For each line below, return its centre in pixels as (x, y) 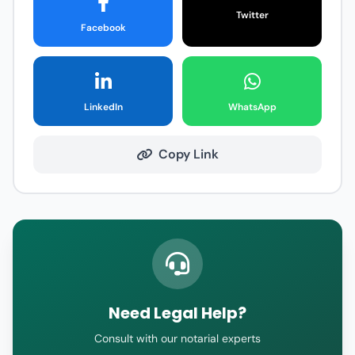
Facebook (103, 28)
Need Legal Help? (177, 313)
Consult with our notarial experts (177, 338)
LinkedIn (103, 107)
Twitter (252, 15)
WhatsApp (252, 107)
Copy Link (189, 154)
